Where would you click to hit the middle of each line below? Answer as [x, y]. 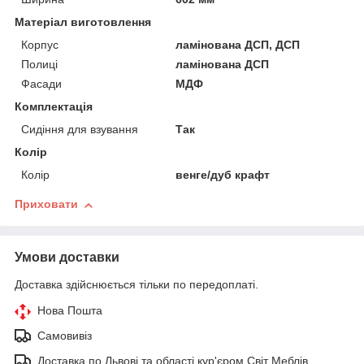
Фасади [41, 84]
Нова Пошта [70, 311]
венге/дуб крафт [223, 175]
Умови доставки [67, 258]
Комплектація [54, 107]
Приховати [46, 204]
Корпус [40, 45]
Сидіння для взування [80, 130]
